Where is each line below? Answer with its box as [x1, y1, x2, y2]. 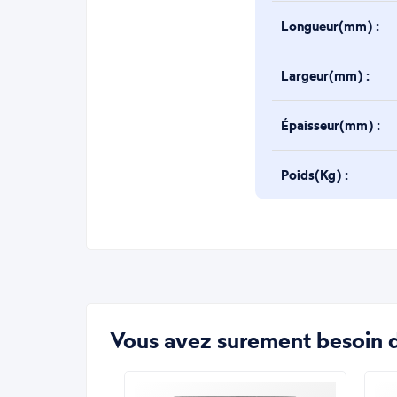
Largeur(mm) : [281, 66, 370, 84]
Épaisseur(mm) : [281, 116, 381, 134]
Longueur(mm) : [281, 17, 380, 35]
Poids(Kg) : [281, 166, 349, 183]
